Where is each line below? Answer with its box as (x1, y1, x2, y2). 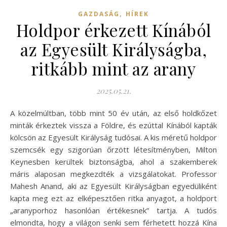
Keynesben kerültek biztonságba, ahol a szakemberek (10, 157, 217, 167)
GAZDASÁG (78, 10, 120, 19)
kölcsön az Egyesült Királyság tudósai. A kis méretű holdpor (10, 132, 217, 143)
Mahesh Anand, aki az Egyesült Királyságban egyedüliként (10, 181, 217, 192)
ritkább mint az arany (31, 57, 196, 80)
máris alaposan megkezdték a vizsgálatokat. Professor (10, 169, 217, 179)
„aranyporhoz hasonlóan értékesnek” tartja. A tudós (10, 205, 217, 216)
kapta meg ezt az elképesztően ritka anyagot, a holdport (10, 193, 217, 204)
